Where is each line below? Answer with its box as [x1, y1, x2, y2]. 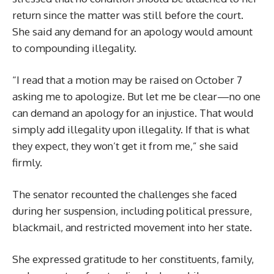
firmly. [12, 155, 42, 169]
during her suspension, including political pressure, [12, 204, 252, 217]
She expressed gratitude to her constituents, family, [12, 252, 254, 265]
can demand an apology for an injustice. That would [12, 106, 253, 119]
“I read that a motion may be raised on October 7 [12, 73, 242, 86]
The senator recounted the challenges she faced [12, 187, 237, 201]
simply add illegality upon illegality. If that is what [12, 122, 250, 136]
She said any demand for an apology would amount [12, 24, 253, 38]
